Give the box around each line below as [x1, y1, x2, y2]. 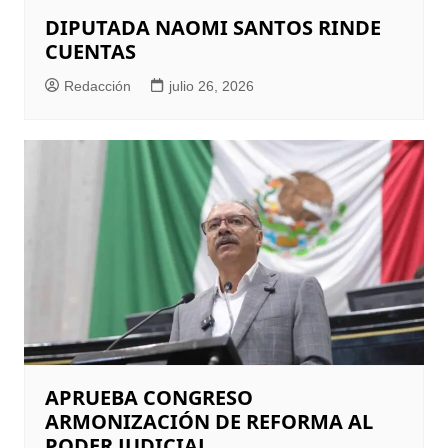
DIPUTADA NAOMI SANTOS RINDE [44, 13, 381, 41]
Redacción [63, 77, 131, 94]
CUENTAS [44, 37, 136, 65]
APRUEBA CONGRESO [44, 383, 253, 411]
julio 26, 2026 [168, 77, 254, 94]
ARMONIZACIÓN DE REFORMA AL [44, 407, 373, 435]
